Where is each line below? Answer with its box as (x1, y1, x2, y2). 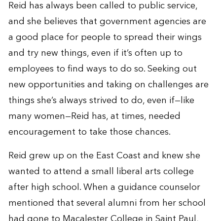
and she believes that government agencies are (8, 13, 206, 29)
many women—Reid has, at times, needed (8, 108, 181, 124)
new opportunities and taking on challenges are (8, 76, 209, 92)
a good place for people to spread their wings (8, 29, 202, 45)
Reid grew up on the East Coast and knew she (8, 147, 200, 163)
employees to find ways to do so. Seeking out (8, 61, 197, 76)
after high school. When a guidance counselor (8, 179, 200, 195)
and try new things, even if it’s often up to (8, 45, 183, 61)
